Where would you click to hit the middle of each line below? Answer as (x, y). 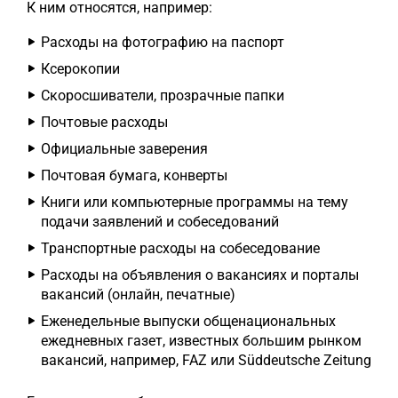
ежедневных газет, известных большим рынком (201, 341)
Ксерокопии (80, 69)
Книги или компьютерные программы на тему (195, 202)
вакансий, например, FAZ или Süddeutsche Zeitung (206, 360)
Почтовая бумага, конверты (134, 175)
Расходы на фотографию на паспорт (163, 42)
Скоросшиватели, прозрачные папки (163, 96)
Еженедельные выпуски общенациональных (188, 321)
